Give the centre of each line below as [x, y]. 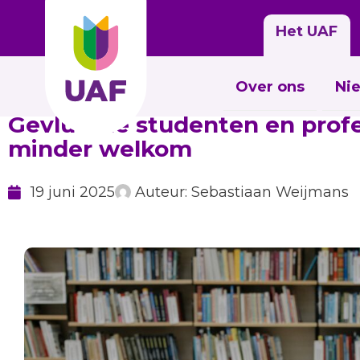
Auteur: [161, 192]
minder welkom [100, 149]
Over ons [270, 86]
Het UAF [307, 31]
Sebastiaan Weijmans [268, 192]
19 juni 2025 [72, 192]
